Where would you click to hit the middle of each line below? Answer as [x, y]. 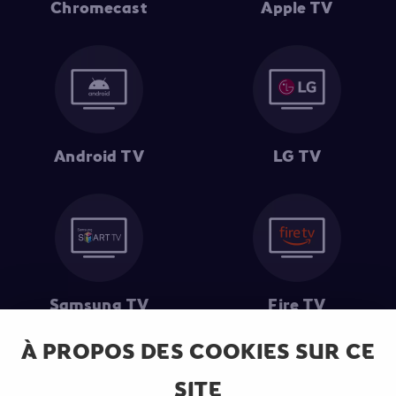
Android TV [99, 156]
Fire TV [297, 305]
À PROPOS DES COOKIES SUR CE [198, 352]
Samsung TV [99, 305]
